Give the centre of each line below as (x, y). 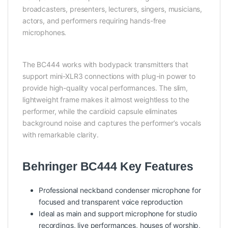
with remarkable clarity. (61, 135)
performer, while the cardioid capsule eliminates (100, 111)
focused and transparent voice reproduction (111, 202)
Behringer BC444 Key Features (108, 167)
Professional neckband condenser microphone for (120, 190)
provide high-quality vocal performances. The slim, (105, 88)
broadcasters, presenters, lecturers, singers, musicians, (112, 9)
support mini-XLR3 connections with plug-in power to (109, 76)
